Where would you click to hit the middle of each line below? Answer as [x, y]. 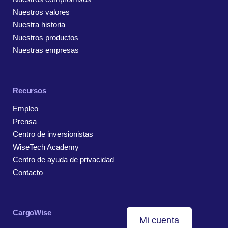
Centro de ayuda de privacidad [63, 160]
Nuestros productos [46, 38]
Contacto [28, 173]
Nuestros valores [41, 12]
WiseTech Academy [46, 147]
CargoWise [32, 213]
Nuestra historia [39, 25]
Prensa [25, 122]
